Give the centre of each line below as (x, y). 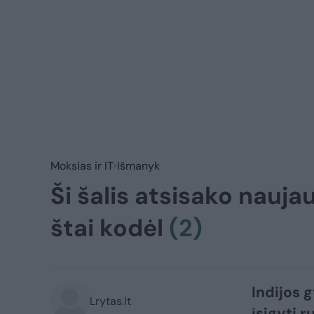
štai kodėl (110, 228)
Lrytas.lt (110, 301)
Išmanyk (138, 165)
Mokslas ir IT (82, 165)
